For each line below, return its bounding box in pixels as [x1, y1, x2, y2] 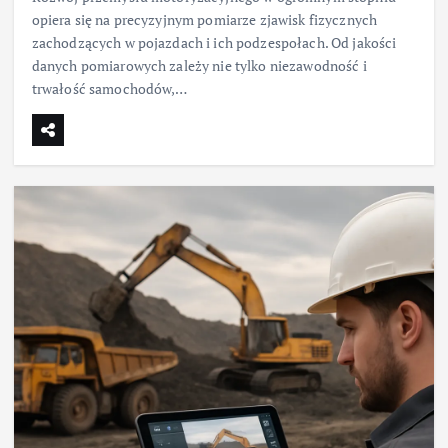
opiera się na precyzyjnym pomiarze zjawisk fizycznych [31, 9, 378, 29]
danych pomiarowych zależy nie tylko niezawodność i [31, 55, 367, 75]
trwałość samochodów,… [31, 78, 188, 98]
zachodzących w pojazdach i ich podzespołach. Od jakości [31, 32, 397, 52]
